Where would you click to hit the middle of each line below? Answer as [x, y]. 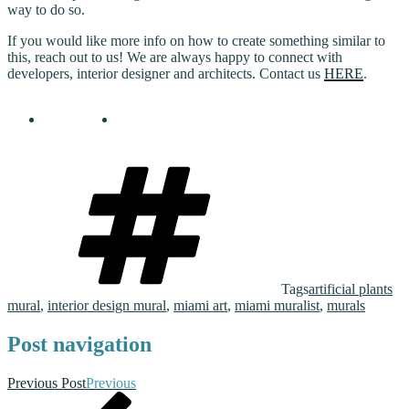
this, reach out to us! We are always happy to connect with [175, 57]
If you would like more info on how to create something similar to [196, 41]
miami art [200, 305]
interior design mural [107, 305]
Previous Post [47, 383]
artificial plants [351, 289]
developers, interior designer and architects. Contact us [166, 73]
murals [346, 305]
